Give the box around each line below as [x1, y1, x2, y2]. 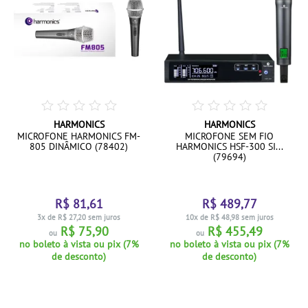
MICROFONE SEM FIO [185, 130, 274, 142]
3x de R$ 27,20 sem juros [37, 212, 120, 222]
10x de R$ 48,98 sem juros [185, 212, 274, 222]
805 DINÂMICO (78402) [30, 140, 128, 153]
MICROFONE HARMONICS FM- [17, 130, 140, 142]
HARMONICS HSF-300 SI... [175, 140, 283, 153]
